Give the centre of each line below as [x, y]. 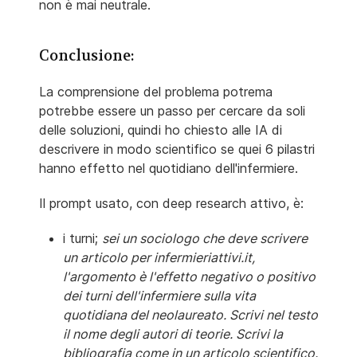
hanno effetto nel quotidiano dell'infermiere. [169, 168]
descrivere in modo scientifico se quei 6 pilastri [177, 149]
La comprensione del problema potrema [156, 91]
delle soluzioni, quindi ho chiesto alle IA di [161, 129]
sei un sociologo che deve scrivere [205, 238]
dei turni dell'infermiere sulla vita [159, 295]
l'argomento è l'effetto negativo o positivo [189, 276]
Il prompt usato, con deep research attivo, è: [173, 203]
